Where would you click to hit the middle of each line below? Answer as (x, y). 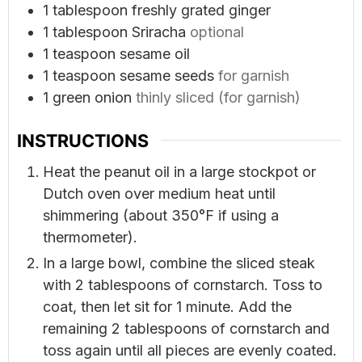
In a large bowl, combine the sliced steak (179, 263)
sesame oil (155, 53)
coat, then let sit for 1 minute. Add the (167, 306)
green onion (92, 97)
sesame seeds (167, 75)
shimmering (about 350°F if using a (161, 215)
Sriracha (159, 32)
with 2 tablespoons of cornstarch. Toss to (183, 284)
